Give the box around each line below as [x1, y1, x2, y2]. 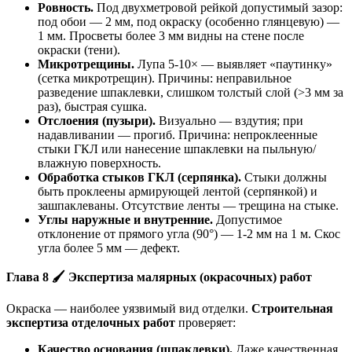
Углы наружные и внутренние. [38, 212, 213, 226]
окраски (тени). [38, 42, 120, 57]
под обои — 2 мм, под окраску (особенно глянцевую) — [38, 14, 339, 28]
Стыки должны [241, 170, 327, 184]
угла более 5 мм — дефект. [38, 240, 180, 255]
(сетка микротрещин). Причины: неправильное [38, 71, 291, 85]
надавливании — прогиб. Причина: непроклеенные [38, 127, 317, 141]
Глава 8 [6, 269, 52, 284]
